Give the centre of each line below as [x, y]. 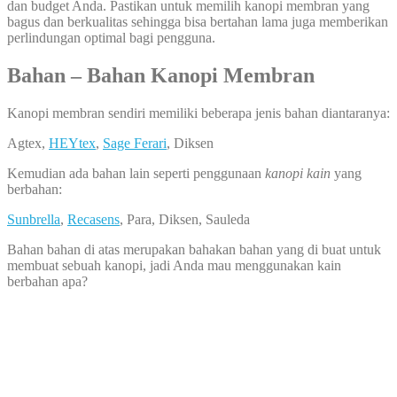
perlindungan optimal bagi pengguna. [111, 37]
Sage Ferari [135, 143]
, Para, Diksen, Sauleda [185, 219]
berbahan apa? [47, 281]
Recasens [93, 219]
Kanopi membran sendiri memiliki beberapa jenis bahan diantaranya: [198, 113]
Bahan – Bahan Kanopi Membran [161, 75]
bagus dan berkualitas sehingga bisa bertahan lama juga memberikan [198, 21]
